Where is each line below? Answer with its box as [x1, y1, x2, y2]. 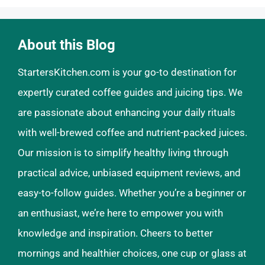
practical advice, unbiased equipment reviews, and [18, 167, 241, 179]
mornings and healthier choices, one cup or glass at [18, 247, 247, 259]
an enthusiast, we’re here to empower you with [18, 207, 223, 219]
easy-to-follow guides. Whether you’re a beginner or [18, 187, 246, 199]
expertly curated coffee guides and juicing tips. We [18, 86, 243, 98]
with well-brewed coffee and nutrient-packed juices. [18, 127, 247, 138]
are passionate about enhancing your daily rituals [18, 106, 235, 118]
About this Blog [18, 37, 115, 53]
